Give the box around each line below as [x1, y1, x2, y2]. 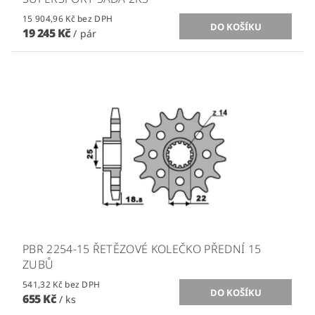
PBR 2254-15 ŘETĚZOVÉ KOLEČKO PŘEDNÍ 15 [22, 240, 262, 257]
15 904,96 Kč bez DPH [77, 12, 113, 25]
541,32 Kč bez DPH [65, 278, 101, 290]
